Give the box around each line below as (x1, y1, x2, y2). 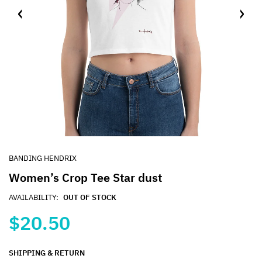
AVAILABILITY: (9, 192, 58, 202)
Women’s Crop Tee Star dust (9, 169, 162, 185)
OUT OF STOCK (63, 192, 116, 202)
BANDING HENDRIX (9, 153, 77, 163)
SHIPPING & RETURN (9, 247, 85, 258)
